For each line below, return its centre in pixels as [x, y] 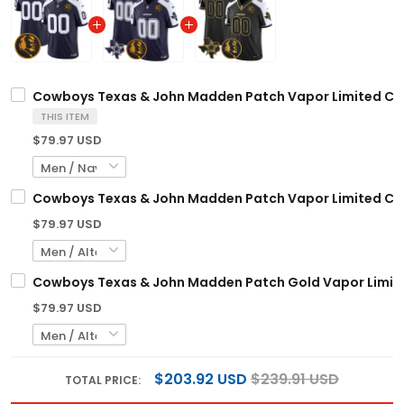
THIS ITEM [65, 117]
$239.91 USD [295, 380]
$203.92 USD [201, 380]
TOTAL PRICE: [104, 381]
